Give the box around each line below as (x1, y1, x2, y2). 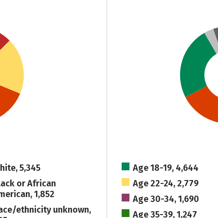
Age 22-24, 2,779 (133, 178, 199, 189)
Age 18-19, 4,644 (133, 163, 199, 173)
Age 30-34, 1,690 (133, 194, 200, 204)
